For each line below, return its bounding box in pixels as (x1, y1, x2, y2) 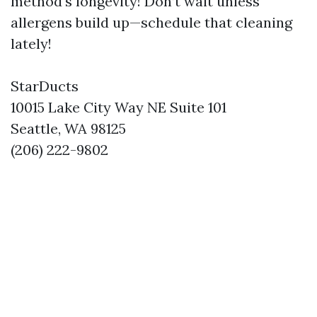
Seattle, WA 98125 (11, 120, 126, 138)
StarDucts (11, 77, 79, 96)
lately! (11, 35, 52, 53)
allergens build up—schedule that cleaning (11, 13, 292, 32)
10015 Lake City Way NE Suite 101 (11, 98, 226, 117)
